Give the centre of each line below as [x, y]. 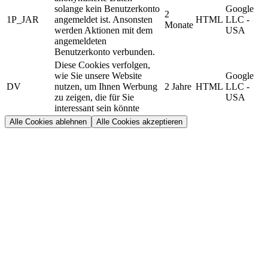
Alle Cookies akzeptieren [139, 122]
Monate [179, 25]
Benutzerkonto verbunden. [105, 52]
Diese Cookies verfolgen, [102, 65]
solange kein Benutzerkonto [107, 9]
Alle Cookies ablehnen [48, 122]
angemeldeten [80, 41]
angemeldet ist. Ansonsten [103, 20]
